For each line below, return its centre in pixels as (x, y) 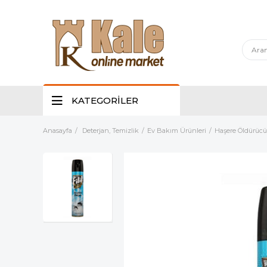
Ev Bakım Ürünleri (177, 131)
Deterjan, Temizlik (111, 131)
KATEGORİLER (105, 100)
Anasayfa (58, 131)
